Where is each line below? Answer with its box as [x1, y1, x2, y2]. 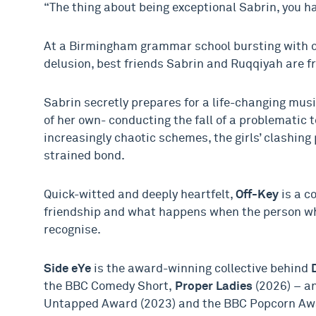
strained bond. [44, 150, 125, 162]
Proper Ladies [172, 281, 253, 293]
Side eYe [44, 263, 91, 275]
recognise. [44, 224, 101, 236]
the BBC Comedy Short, [44, 281, 172, 293]
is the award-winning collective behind [91, 263, 311, 275]
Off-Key [236, 189, 279, 201]
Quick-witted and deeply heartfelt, [44, 189, 236, 201]
